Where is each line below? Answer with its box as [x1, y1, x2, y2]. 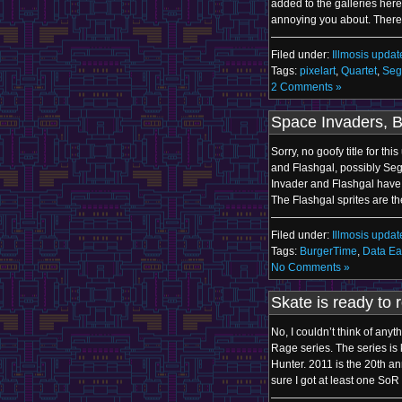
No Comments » [271, 261, 350, 274]
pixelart [300, 65, 336, 77]
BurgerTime [300, 245, 357, 258]
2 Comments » [271, 81, 342, 93]
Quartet [341, 65, 377, 77]
